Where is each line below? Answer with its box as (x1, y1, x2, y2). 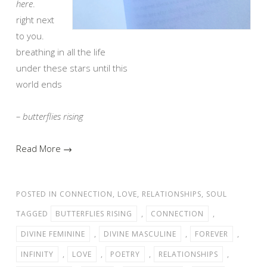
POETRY (110, 249, 140, 259)
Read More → (16, 142, 72, 154)
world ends (16, 77, 62, 90)
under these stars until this (16, 61, 128, 74)
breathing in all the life (16, 45, 105, 58)
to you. (16, 29, 44, 42)
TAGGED (16, 208, 51, 219)
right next (16, 13, 54, 26)
